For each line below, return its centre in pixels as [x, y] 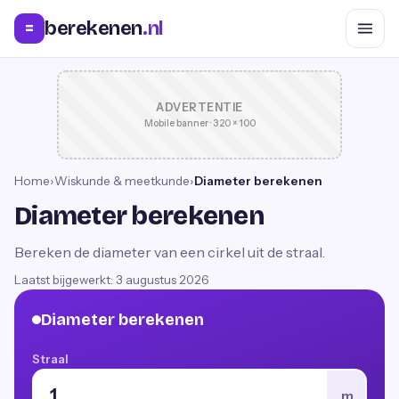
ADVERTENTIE [199, 107]
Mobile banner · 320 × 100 [199, 123]
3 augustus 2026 [163, 280]
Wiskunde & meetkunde [122, 181]
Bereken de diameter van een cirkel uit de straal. [170, 252]
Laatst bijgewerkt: [65, 280]
